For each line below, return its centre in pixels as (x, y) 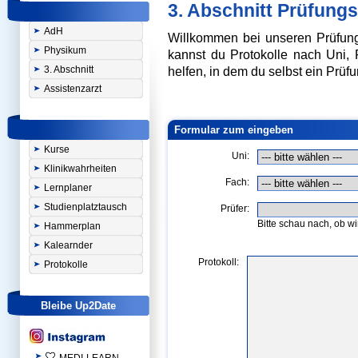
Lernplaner (68, 188)
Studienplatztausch (86, 207)
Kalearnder (68, 245)
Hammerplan (72, 226)
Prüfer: (235, 209)
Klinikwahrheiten (80, 169)
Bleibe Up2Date (78, 306)
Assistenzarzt (73, 89)
